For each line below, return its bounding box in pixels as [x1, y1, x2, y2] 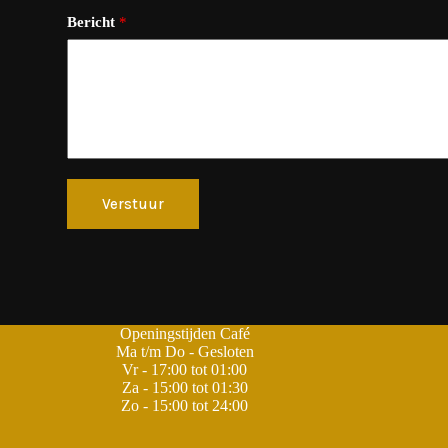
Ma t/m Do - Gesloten [115, 343, 254, 360]
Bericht [67, 14, 120, 31]
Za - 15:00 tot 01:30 [121, 379, 248, 396]
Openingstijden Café [119, 325, 250, 342]
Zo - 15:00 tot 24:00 [121, 397, 249, 414]
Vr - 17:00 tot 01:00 [122, 361, 248, 378]
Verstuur [102, 194, 165, 213]
